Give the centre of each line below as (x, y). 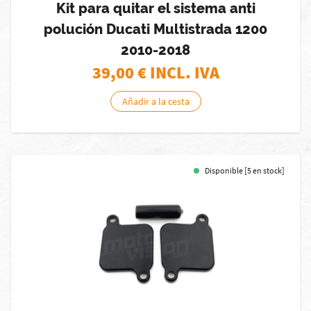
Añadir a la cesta (155, 101)
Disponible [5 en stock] (245, 170)
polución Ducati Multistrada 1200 (155, 29)
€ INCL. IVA (178, 73)
